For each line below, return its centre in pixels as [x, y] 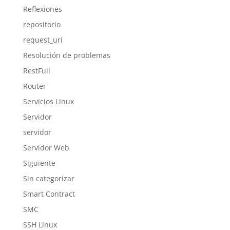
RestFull [36, 71]
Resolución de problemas [66, 55]
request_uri [43, 40]
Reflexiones [42, 9]
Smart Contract [49, 194]
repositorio [42, 24]
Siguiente [39, 163]
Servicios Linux [48, 101]
